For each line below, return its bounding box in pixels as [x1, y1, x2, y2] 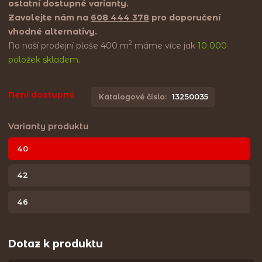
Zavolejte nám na [8, 12, 91, 23]
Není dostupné [8, 89, 75, 100]
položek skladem [8, 54, 78, 65]
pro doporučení [149, 12, 220, 23]
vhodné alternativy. [8, 26, 97, 37]
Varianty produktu [8, 121, 88, 132]
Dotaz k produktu [8, 237, 103, 250]
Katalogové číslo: [98, 92, 168, 101]
